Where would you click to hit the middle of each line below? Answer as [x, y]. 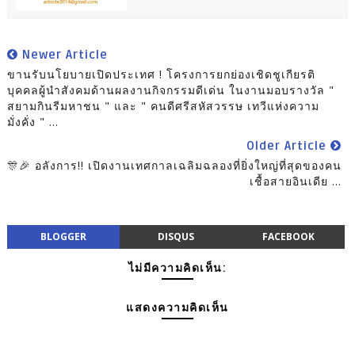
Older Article [289, 145]
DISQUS [176, 236]
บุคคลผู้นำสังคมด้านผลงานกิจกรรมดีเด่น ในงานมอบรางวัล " [170, 90]
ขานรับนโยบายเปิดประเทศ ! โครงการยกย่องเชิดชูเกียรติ [161, 74]
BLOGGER [63, 236]
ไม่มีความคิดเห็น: [177, 268]
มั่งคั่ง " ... [32, 121]
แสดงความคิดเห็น [177, 307]
